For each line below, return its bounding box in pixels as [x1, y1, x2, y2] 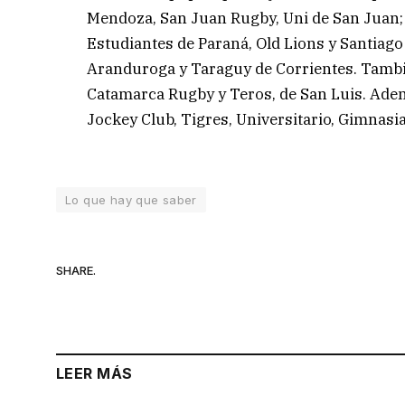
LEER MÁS [56, 364, 133, 383]
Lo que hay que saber [65, 193, 197, 208]
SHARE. [56, 262, 96, 278]
